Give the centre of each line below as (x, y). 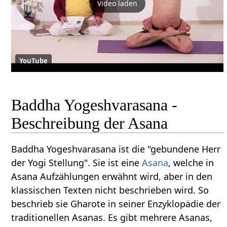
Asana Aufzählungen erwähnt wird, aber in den (112, 177)
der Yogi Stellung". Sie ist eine (77, 163)
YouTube (34, 61)
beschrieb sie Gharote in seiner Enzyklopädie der (116, 204)
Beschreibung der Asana (90, 123)
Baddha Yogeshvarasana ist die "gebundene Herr (116, 149)
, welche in (191, 163)
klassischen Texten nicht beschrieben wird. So (110, 190)
